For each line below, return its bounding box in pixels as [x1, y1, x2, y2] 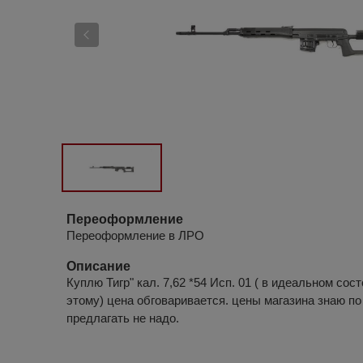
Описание [66, 259, 130, 274]
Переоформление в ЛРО [66, 228, 204, 243]
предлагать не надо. [66, 311, 179, 326]
